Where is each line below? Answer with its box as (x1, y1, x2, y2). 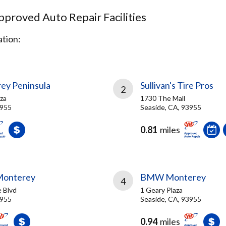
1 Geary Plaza (140, 186, 183, 194)
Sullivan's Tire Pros (140, 80, 213, 91)
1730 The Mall (140, 94, 185, 102)
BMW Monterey (140, 172, 206, 183)
